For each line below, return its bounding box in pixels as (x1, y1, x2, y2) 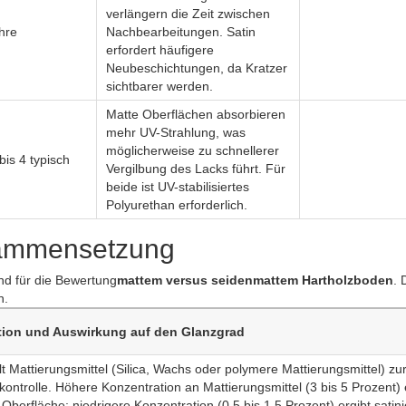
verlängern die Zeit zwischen (106, 6, 270, 21)
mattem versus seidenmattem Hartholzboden (117, 273, 393, 287)
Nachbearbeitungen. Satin (106, 24, 256, 39)
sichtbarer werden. (106, 79, 213, 93)
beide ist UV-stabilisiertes (106, 179, 249, 194)
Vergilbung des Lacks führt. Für (106, 161, 285, 176)
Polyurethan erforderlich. (106, 198, 247, 212)
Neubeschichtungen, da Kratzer (106, 61, 287, 75)
